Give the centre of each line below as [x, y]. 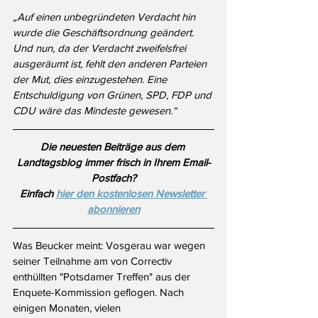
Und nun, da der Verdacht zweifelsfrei [101, 48]
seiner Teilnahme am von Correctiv [94, 261]
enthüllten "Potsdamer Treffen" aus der [103, 277]
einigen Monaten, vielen [68, 308]
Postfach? [114, 178]
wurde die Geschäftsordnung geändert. [105, 33]
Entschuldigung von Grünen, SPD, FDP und [114, 95]
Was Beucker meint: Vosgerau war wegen [110, 246]
